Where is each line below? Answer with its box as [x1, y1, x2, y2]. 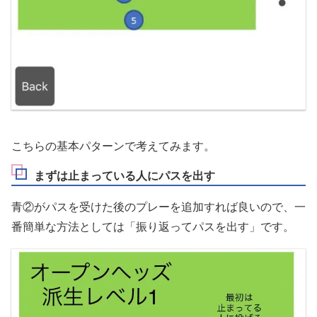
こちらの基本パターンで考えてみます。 [11, 140, 215, 153]
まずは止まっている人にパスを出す [34, 169, 215, 182]
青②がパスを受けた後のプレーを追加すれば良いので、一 [11, 200, 306, 213]
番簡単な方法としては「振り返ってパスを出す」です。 [11, 220, 294, 233]
